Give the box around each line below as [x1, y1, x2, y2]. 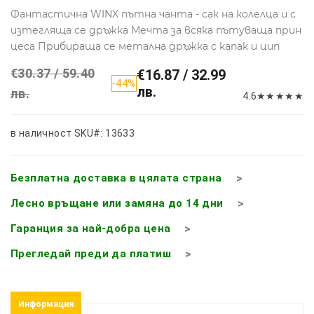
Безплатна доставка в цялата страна [11, 171, 222, 184]
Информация [18, 299, 74, 309]
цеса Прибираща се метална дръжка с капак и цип [11, 39, 280, 53]
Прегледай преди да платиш [11, 247, 171, 260]
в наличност [11, 127, 72, 139]
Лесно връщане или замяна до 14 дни [11, 196, 224, 210]
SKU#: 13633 [74, 127, 135, 139]
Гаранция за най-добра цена [11, 221, 171, 235]
